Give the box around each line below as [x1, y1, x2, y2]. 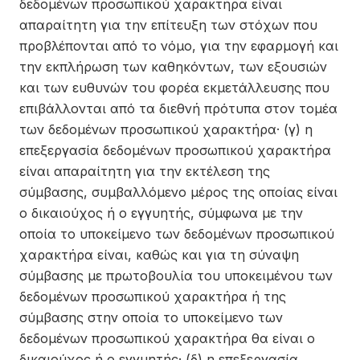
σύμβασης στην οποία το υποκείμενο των [19, 309, 283, 325]
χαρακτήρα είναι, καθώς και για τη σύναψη [19, 247, 299, 263]
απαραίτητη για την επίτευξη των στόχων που [19, 17, 317, 33]
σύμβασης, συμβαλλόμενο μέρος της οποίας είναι [19, 184, 337, 200]
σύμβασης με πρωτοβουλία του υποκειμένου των [19, 268, 333, 284]
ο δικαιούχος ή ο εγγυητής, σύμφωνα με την [19, 205, 303, 221]
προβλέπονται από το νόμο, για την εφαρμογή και [19, 38, 338, 54]
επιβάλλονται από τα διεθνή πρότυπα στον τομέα [19, 100, 337, 117]
